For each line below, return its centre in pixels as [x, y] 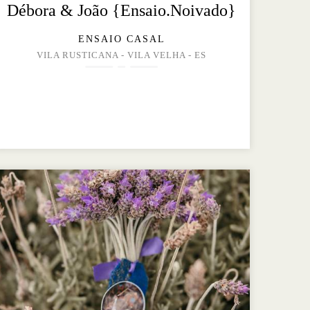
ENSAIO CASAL [121, 39]
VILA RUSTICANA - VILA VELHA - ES [122, 56]
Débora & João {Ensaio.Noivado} [122, 11]
